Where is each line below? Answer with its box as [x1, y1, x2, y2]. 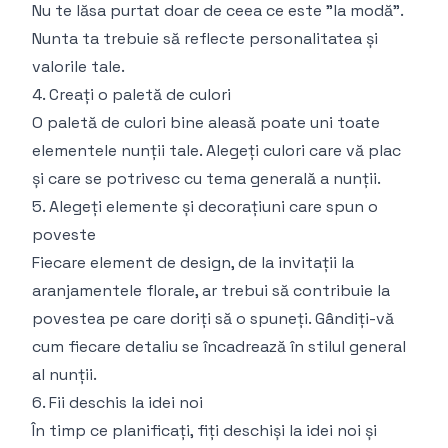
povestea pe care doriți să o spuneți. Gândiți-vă [32, 308, 394, 329]
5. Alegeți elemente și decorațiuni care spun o [32, 196, 378, 217]
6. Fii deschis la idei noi [32, 392, 203, 413]
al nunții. [32, 364, 97, 385]
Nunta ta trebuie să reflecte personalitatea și [32, 28, 378, 49]
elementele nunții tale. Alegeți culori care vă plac [32, 140, 401, 161]
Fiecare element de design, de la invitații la [32, 252, 354, 273]
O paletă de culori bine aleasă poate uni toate [32, 112, 380, 133]
